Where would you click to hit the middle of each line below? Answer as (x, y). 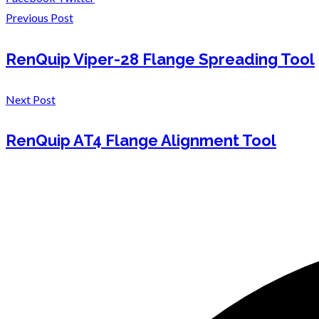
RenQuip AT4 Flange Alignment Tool (141, 141)
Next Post (31, 99)
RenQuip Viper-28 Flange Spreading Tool (160, 59)
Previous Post (40, 18)
